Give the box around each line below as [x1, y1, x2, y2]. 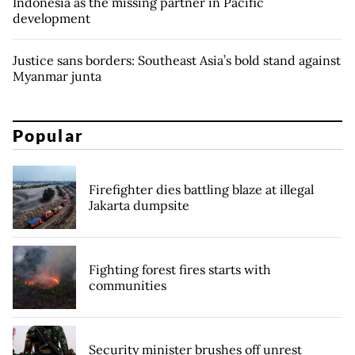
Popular [13, 125, 84, 146]
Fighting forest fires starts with [89, 261, 271, 278]
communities [89, 277, 166, 294]
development [13, 10, 90, 26]
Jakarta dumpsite [89, 197, 189, 214]
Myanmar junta [13, 67, 101, 84]
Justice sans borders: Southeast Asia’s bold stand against [13, 52, 341, 68]
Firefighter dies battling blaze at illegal [89, 181, 314, 198]
